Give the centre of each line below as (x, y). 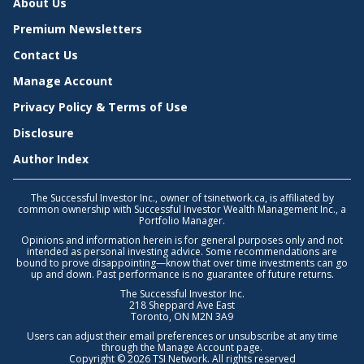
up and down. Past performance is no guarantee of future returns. (182, 274)
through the (130, 347)
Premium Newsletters (78, 28)
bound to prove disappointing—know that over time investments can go (182, 262)
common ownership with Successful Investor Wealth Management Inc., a (182, 209)
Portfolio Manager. (182, 220)
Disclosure (43, 132)
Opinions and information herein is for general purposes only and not (182, 240)
